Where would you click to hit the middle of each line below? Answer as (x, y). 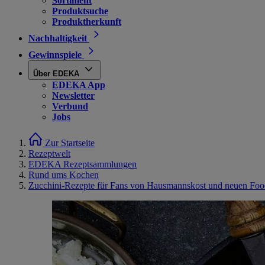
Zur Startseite (70, 143)
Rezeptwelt (49, 153)
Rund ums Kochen (64, 175)
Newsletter (73, 96)
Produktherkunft (87, 22)
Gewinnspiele (55, 55)
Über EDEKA (56, 74)
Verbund (70, 106)
